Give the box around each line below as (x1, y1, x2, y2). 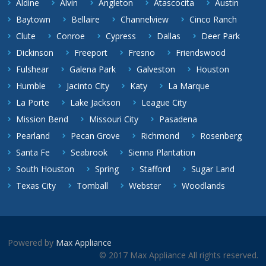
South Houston (16, 163, 75, 175)
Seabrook (71, 146, 108, 158)
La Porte (16, 96, 50, 108)
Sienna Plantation (128, 146, 196, 158)
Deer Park (201, 30, 240, 42)
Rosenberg (200, 129, 242, 141)
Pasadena (159, 113, 198, 125)
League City (141, 96, 187, 108)
